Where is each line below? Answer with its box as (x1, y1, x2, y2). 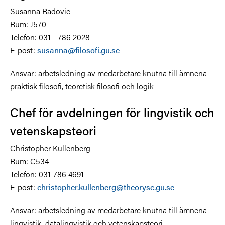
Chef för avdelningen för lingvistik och (10, 103, 214, 121)
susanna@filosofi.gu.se (37, 44, 120, 56)
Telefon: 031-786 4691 (10, 168, 84, 180)
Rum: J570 (10, 18, 46, 30)
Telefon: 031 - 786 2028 (10, 31, 90, 43)
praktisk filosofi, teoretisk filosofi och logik (10, 80, 154, 92)
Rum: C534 (10, 155, 49, 167)
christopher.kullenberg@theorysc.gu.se (37, 181, 174, 193)
